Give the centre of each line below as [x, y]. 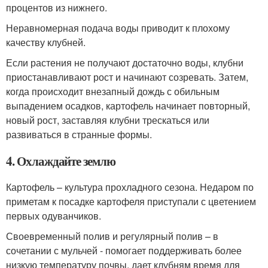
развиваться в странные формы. [79, 134]
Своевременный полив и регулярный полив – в [112, 236]
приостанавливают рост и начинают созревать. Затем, [127, 77]
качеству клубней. [46, 42]
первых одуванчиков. [54, 216]
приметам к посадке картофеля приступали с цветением [131, 201]
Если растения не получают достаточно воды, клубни [125, 63]
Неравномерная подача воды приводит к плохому [118, 28]
